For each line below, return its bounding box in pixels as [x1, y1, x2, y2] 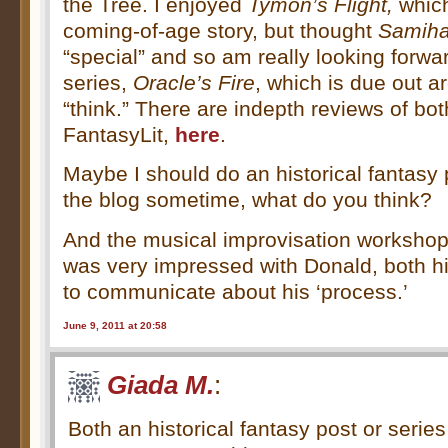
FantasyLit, [63, 122, 176, 146]
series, [63, 70, 134, 94]
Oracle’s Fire [133, 70, 256, 94]
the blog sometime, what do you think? [63, 188, 433, 212]
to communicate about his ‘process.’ [63, 279, 409, 303]
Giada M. [107, 370, 215, 399]
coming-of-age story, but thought [63, 18, 379, 42]
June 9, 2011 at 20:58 [63, 320, 168, 332]
